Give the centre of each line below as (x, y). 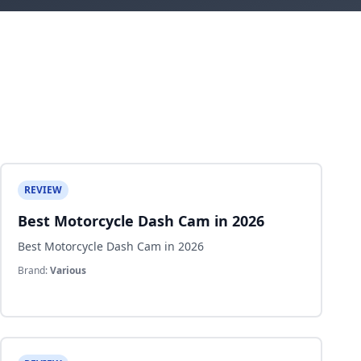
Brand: (34, 270)
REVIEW (43, 190)
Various (68, 270)
